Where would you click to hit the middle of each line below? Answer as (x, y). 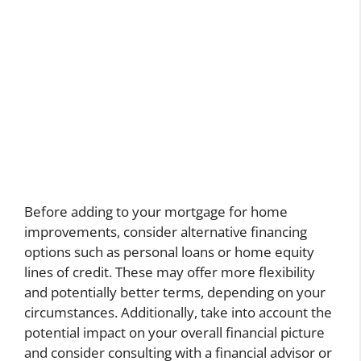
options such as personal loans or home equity (169, 252)
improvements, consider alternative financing (166, 232)
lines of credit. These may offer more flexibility (170, 272)
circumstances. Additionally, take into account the (178, 313)
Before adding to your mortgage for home (156, 212)
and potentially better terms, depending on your (175, 293)
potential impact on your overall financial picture (174, 333)
